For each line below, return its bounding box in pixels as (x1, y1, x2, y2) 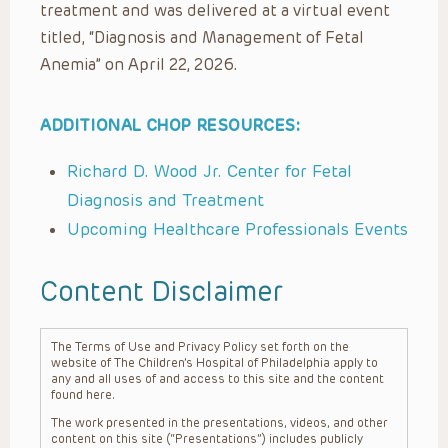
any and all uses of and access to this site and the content (51, 371, 384, 386)
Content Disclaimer (40, 275, 283, 308)
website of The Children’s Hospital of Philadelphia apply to (51, 355, 378, 370)
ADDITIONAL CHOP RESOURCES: (40, 115, 301, 135)
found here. (51, 387, 115, 402)
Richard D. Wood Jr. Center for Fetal (67, 160, 352, 181)
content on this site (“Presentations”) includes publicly (51, 431, 363, 446)
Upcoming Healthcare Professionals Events (67, 218, 408, 239)
